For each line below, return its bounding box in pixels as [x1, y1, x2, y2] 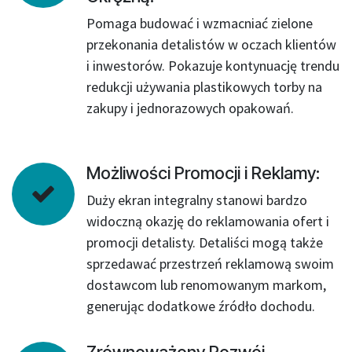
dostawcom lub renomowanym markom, [86, 276, 326, 294]
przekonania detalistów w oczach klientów [86, 35, 336, 53]
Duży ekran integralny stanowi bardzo [86, 191, 307, 209]
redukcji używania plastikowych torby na [86, 78, 322, 96]
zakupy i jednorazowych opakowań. [86, 99, 294, 117]
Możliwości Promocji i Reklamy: [86, 163, 320, 183]
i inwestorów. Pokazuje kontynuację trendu [86, 57, 339, 75]
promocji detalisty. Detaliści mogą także [86, 233, 323, 251]
